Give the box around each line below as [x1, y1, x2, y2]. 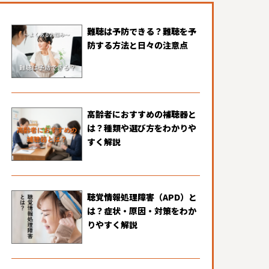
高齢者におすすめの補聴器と [87, 108, 196, 120]
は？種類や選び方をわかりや [87, 122, 196, 134]
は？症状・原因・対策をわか [87, 205, 196, 217]
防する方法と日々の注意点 [87, 38, 188, 51]
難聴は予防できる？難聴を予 [87, 25, 196, 37]
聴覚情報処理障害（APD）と [87, 191, 197, 204]
